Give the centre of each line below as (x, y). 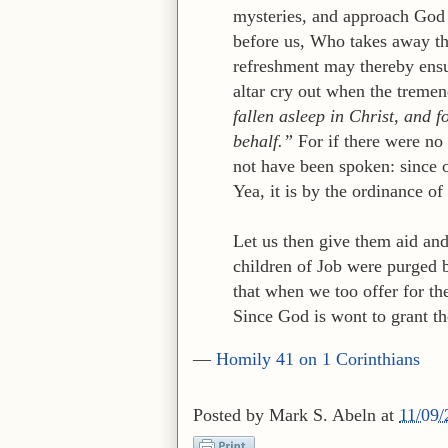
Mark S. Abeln (322, 415)
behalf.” (263, 140)
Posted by (231, 415)
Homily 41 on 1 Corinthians (318, 358)
